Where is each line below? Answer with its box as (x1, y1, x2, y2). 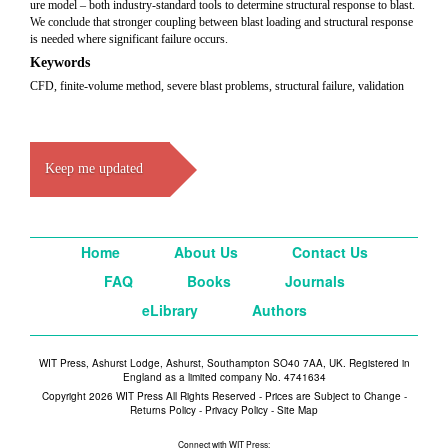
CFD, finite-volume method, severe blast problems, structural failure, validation (30, 79, 404, 93)
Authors (251, 300, 307, 320)
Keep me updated (45, 161, 143, 176)
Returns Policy (130, 403, 196, 417)
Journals (284, 271, 345, 291)
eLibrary (141, 300, 198, 320)
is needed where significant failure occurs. (30, 32, 228, 46)
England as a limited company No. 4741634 (122, 370, 326, 384)
